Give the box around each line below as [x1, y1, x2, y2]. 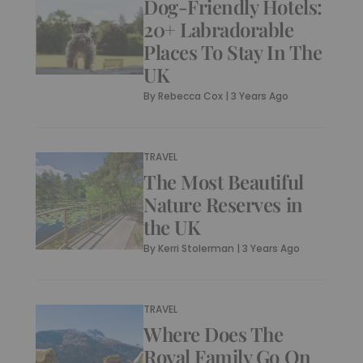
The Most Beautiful [143, 169, 304, 194]
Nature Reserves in [143, 191, 303, 217]
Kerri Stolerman [158, 241, 235, 255]
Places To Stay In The [143, 39, 322, 65]
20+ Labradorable [143, 16, 294, 42]
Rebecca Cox [158, 89, 224, 103]
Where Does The [143, 321, 284, 347]
